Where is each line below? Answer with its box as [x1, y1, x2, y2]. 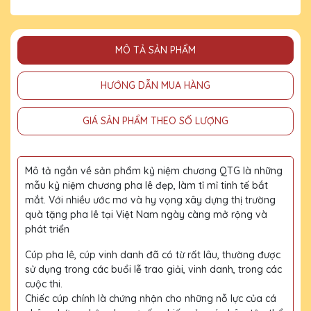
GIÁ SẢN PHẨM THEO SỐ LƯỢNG [83, 114, 228, 127]
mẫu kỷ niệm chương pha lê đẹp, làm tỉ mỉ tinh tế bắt [25, 178, 268, 192]
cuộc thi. [25, 277, 62, 290]
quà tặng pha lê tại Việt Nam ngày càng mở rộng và [25, 208, 267, 221]
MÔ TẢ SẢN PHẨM [115, 43, 196, 56]
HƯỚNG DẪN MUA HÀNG [101, 78, 210, 92]
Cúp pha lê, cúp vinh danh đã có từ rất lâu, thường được [25, 248, 280, 261]
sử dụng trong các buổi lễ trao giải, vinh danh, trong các [25, 262, 282, 276]
